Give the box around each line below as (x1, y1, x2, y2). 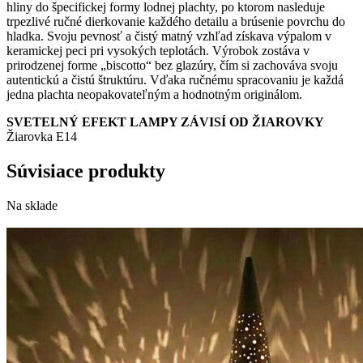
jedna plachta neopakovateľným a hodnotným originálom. (6, 88, 302, 102)
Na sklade (6, 199, 58, 213)
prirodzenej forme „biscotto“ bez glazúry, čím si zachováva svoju (6, 58, 338, 73)
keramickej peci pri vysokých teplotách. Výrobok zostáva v (6, 44, 310, 58)
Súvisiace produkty (6, 160, 165, 182)
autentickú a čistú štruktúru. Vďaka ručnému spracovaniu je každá (6, 73, 344, 88)
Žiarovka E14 (6, 130, 77, 144)
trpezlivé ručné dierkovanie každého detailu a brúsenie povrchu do (6, 15, 345, 29)
